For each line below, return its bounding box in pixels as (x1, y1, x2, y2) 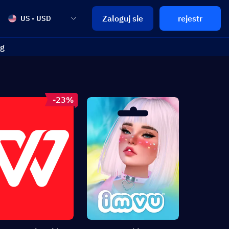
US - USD (20, 14, 51, 23)
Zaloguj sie (102, 13, 143, 24)
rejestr (178, 13, 202, 24)
